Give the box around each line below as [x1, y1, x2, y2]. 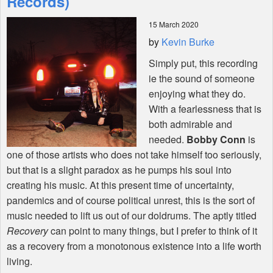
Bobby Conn [186, 132, 246, 147]
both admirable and [149, 117, 232, 132]
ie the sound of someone [149, 71, 255, 86]
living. [7, 254, 35, 269]
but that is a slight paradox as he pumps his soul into [7, 163, 232, 177]
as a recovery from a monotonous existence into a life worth [7, 239, 261, 253]
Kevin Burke [161, 35, 214, 49]
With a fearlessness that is [149, 102, 261, 116]
